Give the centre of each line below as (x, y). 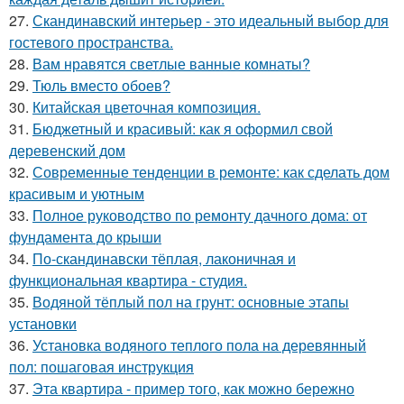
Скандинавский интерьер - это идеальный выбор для (211, 21)
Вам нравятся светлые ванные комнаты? (171, 64)
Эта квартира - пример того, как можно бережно (193, 389)
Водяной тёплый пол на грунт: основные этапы (191, 302)
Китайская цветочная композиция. (147, 107)
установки (43, 324)
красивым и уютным (77, 194)
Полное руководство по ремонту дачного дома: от (200, 216)
